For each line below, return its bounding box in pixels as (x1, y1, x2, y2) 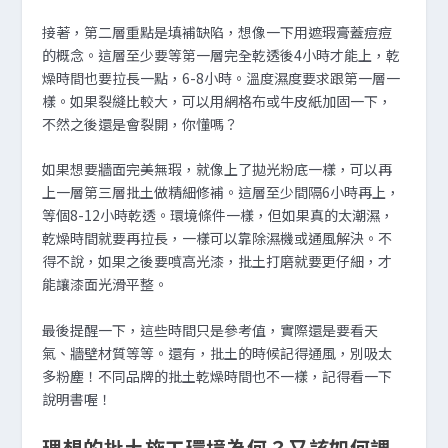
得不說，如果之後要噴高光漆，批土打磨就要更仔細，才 (42, 251, 393, 272)
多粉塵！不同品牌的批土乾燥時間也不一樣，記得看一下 (42, 365, 393, 386)
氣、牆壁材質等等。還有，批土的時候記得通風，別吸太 (42, 342, 393, 363)
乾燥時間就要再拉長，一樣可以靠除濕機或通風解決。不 (42, 228, 393, 249)
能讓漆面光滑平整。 (42, 274, 169, 295)
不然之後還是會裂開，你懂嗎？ (42, 113, 239, 134)
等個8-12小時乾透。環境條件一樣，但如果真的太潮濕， (42, 205, 395, 226)
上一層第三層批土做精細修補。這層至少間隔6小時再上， (42, 182, 401, 203)
